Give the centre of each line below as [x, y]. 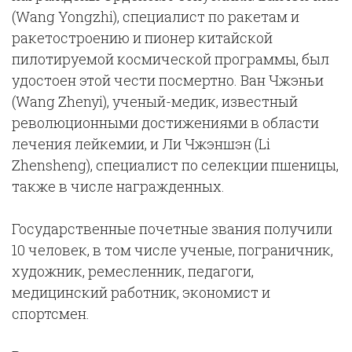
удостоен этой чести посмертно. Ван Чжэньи [168, 80]
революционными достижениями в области [165, 123]
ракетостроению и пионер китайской [142, 38]
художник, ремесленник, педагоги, [133, 271]
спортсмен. [51, 313]
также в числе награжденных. [118, 186]
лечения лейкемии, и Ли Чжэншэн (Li [141, 144]
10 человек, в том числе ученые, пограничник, [172, 250]
